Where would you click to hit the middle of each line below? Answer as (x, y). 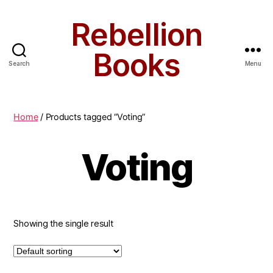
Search (19, 63)
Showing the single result (63, 223)
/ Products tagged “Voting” (92, 117)
